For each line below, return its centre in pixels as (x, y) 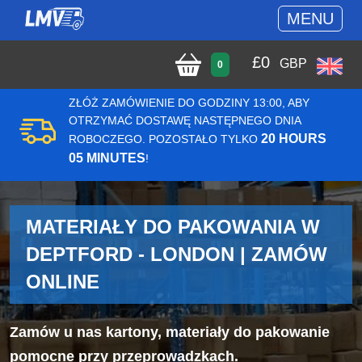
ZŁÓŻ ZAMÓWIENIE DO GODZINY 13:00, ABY (189, 103)
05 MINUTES (107, 158)
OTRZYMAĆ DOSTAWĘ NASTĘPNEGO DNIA (185, 120)
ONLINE (63, 282)
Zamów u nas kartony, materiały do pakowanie (170, 332)
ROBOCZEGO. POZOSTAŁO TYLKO (165, 139)
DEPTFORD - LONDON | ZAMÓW (177, 254)
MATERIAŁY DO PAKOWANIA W (173, 227)
